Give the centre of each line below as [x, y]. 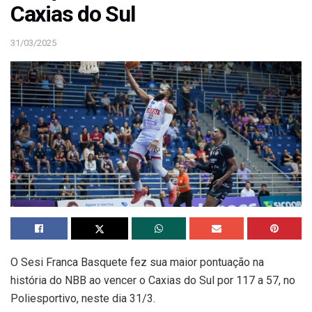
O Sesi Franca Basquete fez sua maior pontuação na [137, 263]
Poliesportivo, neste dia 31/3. [83, 299]
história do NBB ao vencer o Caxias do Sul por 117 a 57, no [153, 281]
